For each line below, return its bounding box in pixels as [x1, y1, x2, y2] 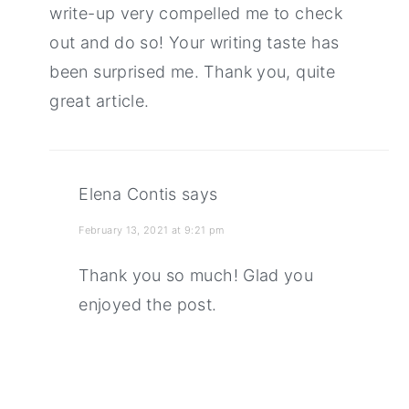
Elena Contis [79, 184, 177, 204]
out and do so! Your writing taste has [49, 32, 340, 52]
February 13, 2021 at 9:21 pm [79, 223, 225, 236]
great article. [49, 90, 150, 110]
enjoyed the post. [79, 294, 217, 314]
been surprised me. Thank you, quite [49, 61, 335, 81]
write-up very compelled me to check [49, 3, 342, 23]
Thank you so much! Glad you [79, 265, 314, 285]
